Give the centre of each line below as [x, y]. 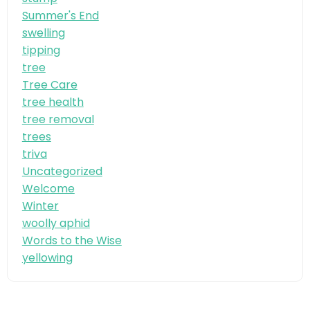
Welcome [48, 189]
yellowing [47, 258]
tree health [53, 102]
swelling [43, 33]
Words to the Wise [72, 241]
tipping [41, 51]
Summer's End [60, 16]
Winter [40, 206]
